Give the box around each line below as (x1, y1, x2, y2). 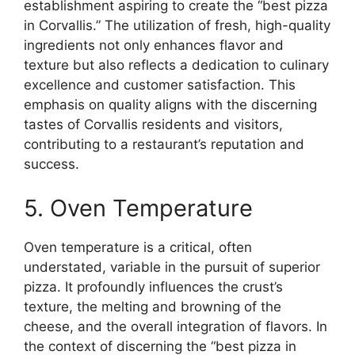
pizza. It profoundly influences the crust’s (24, 278, 283, 295)
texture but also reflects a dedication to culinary (24, 57, 329, 73)
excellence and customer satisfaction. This (24, 77, 296, 93)
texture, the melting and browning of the (24, 298, 281, 315)
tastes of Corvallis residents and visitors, (24, 116, 283, 132)
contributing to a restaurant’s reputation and (24, 136, 304, 152)
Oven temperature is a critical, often (24, 239, 252, 255)
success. (24, 156, 79, 172)
